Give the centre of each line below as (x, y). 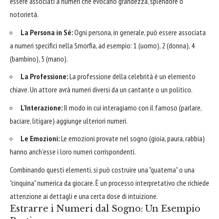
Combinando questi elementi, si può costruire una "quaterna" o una (102, 169)
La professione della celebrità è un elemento (132, 77)
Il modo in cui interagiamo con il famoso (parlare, (132, 107)
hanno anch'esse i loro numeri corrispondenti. (73, 152)
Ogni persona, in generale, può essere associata (139, 32)
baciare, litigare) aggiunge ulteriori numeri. (69, 120)
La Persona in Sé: (47, 32)
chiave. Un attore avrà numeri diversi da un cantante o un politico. (101, 90)
